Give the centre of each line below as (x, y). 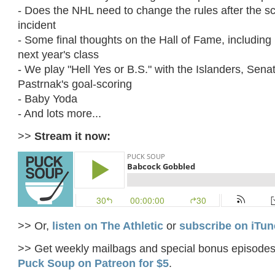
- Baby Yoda (48, 98)
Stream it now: (73, 136)
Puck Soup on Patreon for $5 (94, 263)
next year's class (59, 54)
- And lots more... (60, 113)
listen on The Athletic (108, 225)
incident (37, 25)
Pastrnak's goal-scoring (75, 83)
